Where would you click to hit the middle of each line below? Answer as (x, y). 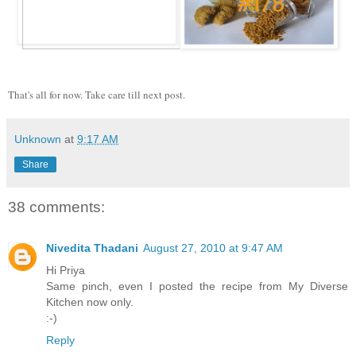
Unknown (38, 139)
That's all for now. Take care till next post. (97, 94)
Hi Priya (66, 271)
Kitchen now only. (90, 302)
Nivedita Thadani (92, 248)
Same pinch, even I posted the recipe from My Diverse (197, 286)
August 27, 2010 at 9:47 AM (213, 248)
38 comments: (56, 207)
